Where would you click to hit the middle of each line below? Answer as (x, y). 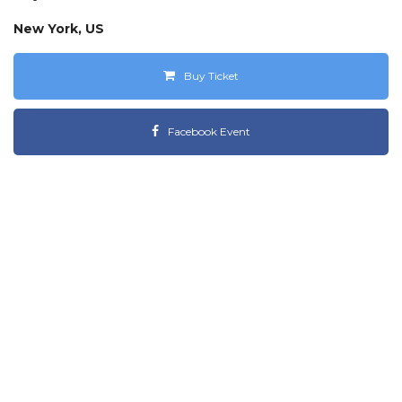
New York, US (59, 29)
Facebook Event (209, 132)
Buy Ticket (211, 76)
